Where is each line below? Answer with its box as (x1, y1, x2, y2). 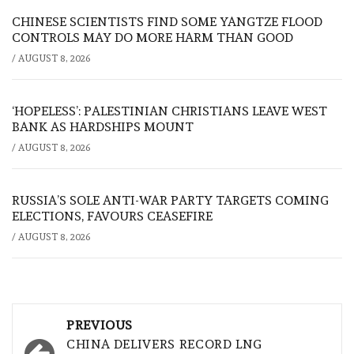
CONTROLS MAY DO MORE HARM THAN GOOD (12, 29, 293, 45)
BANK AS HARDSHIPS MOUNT (12, 119, 194, 134)
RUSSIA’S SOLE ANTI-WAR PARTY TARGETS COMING (12, 192, 329, 208)
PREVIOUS (66, 317, 134, 333)
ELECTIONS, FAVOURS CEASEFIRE (12, 208, 213, 224)
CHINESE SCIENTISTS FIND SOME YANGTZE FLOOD (12, 13, 322, 29)
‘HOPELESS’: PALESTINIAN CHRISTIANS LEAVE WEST (12, 103, 327, 119)
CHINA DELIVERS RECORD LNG (66, 336, 262, 352)
